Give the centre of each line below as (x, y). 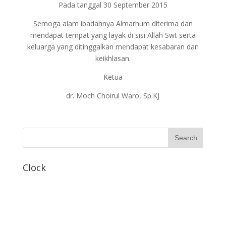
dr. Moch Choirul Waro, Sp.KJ (113, 96)
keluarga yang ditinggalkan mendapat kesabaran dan (113, 47)
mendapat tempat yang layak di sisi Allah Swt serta (113, 35)
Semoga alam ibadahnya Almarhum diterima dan (113, 23)
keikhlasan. (113, 58)
